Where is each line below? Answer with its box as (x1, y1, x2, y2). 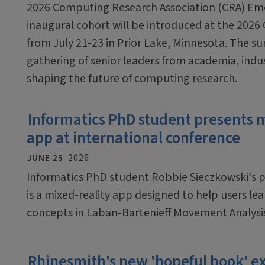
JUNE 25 (27, 151, 63, 164)
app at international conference (27, 127, 240, 150)
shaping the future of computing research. (27, 70, 237, 87)
